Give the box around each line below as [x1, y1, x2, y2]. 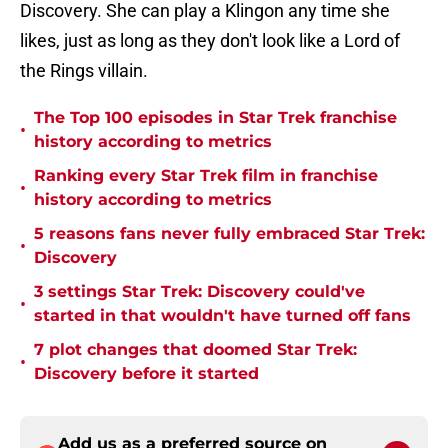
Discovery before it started [34, 364, 259, 384]
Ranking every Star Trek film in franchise [34, 166, 378, 186]
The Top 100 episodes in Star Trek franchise [34, 108, 397, 128]
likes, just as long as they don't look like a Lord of [20, 30, 400, 52]
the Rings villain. [20, 60, 148, 82]
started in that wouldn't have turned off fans [34, 306, 411, 326]
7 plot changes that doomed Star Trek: [34, 340, 357, 360]
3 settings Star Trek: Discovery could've [34, 282, 365, 302]
